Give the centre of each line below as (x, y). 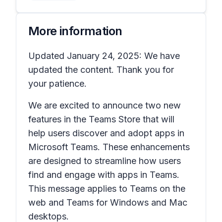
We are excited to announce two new (105, 105)
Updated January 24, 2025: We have (104, 56)
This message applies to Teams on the (107, 189)
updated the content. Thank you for (101, 70)
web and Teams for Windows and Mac (108, 202)
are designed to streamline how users (105, 161)
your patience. (57, 83)
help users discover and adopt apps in (106, 133)
